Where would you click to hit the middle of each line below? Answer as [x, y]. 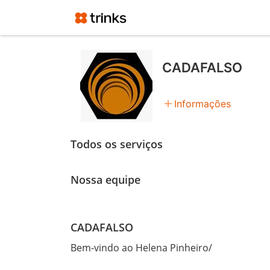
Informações [202, 104]
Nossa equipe [105, 179]
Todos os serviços [117, 144]
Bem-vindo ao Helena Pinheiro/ [141, 247]
